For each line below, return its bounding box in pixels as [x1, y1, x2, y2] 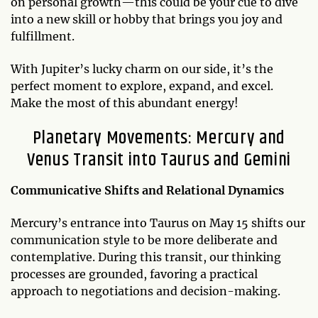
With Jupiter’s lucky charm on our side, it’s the [11, 61, 273, 76]
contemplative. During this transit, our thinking [11, 249, 281, 264]
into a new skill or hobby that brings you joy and [11, 11, 283, 26]
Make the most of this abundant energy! [11, 95, 238, 110]
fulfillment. [11, 28, 75, 43]
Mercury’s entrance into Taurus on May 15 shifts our [11, 215, 305, 230]
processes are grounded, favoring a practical [11, 266, 258, 281]
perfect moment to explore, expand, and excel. [11, 78, 276, 93]
